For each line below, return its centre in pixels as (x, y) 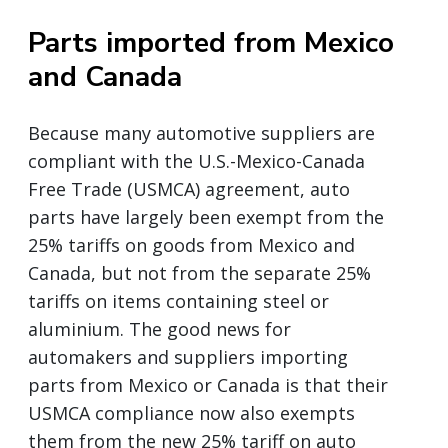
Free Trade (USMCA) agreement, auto (189, 188)
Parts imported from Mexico (211, 42)
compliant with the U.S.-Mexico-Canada (196, 160)
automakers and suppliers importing (188, 356)
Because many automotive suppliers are (201, 132)
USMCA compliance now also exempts (191, 412)
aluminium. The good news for (159, 328)
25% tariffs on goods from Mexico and (191, 244)
